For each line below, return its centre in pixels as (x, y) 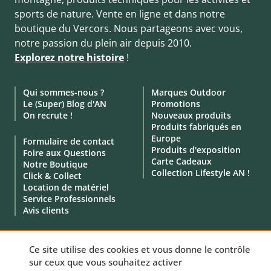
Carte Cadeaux (181, 161)
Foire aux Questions (64, 152)
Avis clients (46, 210)
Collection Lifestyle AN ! (201, 172)
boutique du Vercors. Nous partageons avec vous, (129, 28)
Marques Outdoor (188, 92)
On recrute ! (48, 115)
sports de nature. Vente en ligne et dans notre (120, 14)
